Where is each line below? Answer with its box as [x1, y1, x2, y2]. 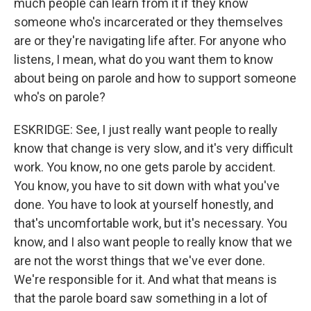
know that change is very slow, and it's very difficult [14, 141, 293, 155]
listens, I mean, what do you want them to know [14, 52, 274, 67]
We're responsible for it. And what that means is [14, 272, 277, 287]
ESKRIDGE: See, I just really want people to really [14, 122, 278, 137]
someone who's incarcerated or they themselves [14, 15, 283, 29]
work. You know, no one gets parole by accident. [14, 160, 276, 174]
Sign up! [135, 24, 176, 41]
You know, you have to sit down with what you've [14, 178, 280, 193]
